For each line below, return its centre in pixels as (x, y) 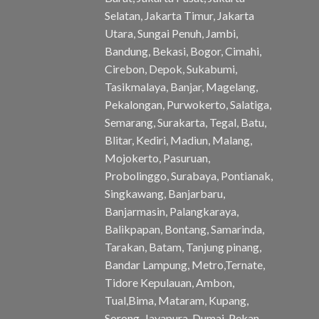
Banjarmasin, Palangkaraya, (172, 211)
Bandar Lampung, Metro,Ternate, (185, 264)
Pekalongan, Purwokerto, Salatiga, (188, 104)
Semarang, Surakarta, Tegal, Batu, (185, 122)
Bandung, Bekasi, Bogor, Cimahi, (183, 51)
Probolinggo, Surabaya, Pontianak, (189, 175)
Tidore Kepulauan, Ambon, (169, 282)
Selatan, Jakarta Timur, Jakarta (179, 15)
